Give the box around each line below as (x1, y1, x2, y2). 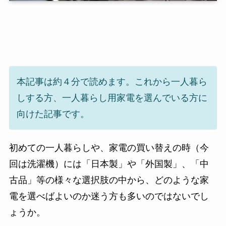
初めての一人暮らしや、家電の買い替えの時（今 (9, 143, 209, 153)
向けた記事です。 (16, 109, 89, 120)
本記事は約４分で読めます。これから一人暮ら (16, 77, 207, 87)
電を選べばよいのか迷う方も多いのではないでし (9, 191, 209, 202)
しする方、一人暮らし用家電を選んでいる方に (16, 93, 207, 103)
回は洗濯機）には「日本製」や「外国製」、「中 (9, 159, 209, 169)
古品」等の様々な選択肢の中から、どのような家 (9, 175, 209, 186)
